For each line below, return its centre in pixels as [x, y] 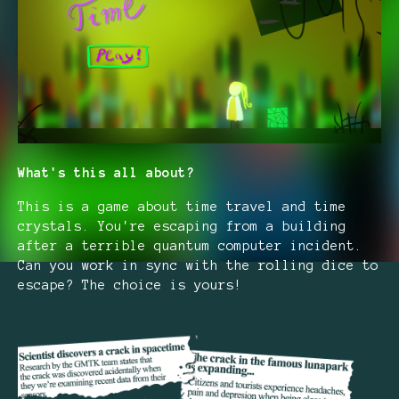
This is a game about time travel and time [182, 206]
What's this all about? [106, 172]
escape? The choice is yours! [130, 285]
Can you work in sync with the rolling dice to [198, 265]
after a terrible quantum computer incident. [190, 245]
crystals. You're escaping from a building [182, 226]
